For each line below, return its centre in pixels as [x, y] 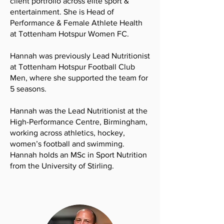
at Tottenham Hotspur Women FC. [70, 34]
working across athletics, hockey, [67, 133]
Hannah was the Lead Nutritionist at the [79, 111]
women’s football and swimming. [67, 144]
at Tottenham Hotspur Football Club [72, 67]
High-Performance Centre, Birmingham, [79, 122]
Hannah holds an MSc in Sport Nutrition [78, 155]
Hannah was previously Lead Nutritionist [80, 56]
